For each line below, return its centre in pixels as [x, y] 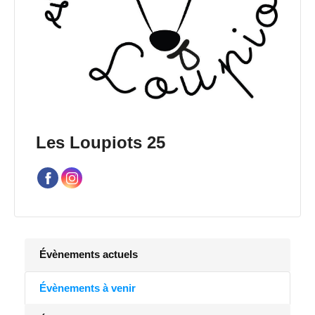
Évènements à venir [88, 288]
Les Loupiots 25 [101, 142]
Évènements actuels [89, 254]
